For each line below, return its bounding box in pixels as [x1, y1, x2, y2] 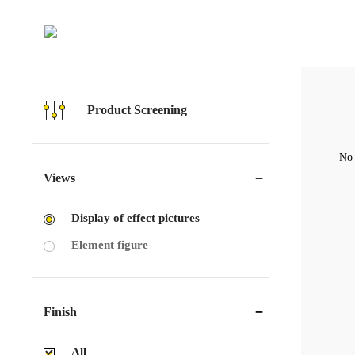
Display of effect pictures [71, 212, 200, 224]
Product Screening [87, 103, 187, 116]
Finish [44, 305, 77, 319]
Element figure [71, 239, 148, 251]
